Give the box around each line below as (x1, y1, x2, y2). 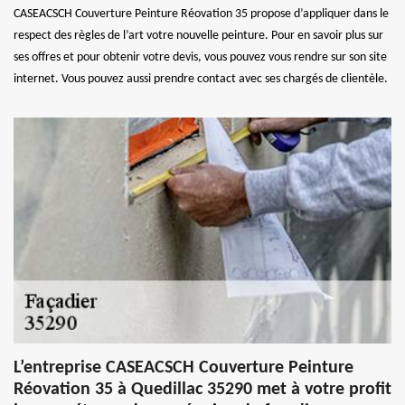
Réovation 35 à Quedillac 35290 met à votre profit (14, 380, 391, 399)
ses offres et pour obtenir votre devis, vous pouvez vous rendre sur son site (14, 50, 387, 64)
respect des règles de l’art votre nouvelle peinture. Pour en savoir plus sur (14, 28, 383, 42)
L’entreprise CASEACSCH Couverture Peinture (14, 358, 353, 377)
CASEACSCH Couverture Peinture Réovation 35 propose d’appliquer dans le (14, 6, 389, 21)
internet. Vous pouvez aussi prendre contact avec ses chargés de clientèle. (14, 71, 388, 86)
